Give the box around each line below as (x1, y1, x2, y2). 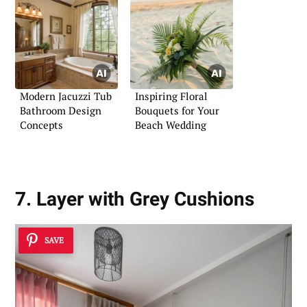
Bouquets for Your (135, 103, 219, 118)
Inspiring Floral (135, 89, 208, 103)
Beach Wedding (135, 118, 206, 132)
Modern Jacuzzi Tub (20, 89, 112, 103)
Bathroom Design (20, 103, 101, 118)
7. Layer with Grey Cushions (15, 188, 254, 211)
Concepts (20, 118, 63, 132)
